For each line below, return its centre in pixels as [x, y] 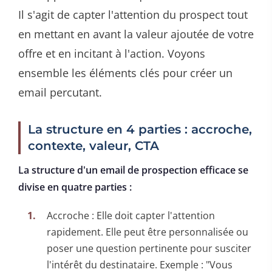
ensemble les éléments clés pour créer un [125, 73]
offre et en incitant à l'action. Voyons [112, 53]
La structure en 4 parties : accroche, [140, 129]
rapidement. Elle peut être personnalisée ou [148, 232]
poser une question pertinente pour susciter [149, 248]
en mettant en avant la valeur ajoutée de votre [136, 34]
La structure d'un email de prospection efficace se [133, 170]
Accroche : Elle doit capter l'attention [131, 215]
